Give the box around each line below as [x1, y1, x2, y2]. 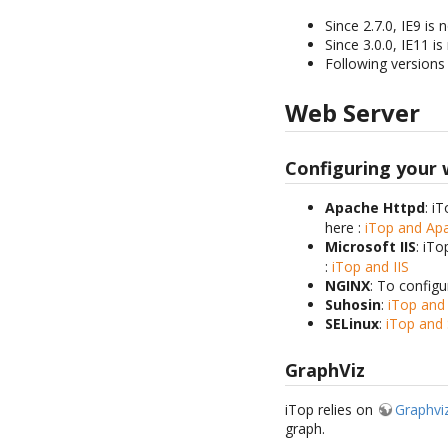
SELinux [325, 314, 380, 334]
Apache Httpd [325, 198, 426, 218]
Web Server [285, 95, 421, 129]
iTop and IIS [332, 257, 410, 277]
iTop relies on [285, 399, 378, 419]
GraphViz [285, 357, 366, 382]
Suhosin [325, 295, 382, 315]
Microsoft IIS [325, 237, 417, 257]
